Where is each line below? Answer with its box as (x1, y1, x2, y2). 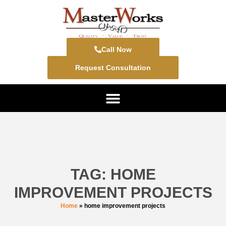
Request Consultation (75, 64, 151, 72)
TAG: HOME (70, 165, 156, 183)
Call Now (101, 45, 132, 54)
